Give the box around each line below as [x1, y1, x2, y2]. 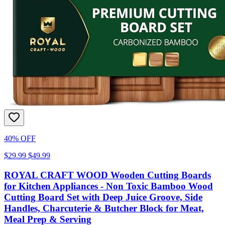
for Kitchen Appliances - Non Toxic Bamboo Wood [4, 180, 213, 191]
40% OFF [4, 134, 36, 143]
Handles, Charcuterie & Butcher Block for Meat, [4, 202, 204, 213]
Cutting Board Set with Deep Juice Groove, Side [4, 191, 202, 202]
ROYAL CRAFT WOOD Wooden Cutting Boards [4, 169, 211, 180]
